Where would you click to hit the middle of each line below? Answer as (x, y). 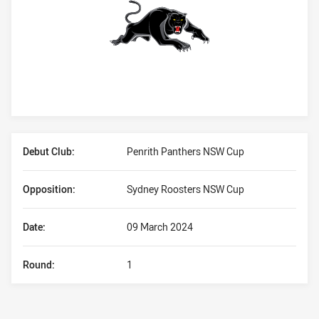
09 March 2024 (160, 227)
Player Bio (43, 142)
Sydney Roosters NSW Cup (185, 189)
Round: (39, 265)
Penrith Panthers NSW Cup (185, 151)
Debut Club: (49, 151)
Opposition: (49, 189)
